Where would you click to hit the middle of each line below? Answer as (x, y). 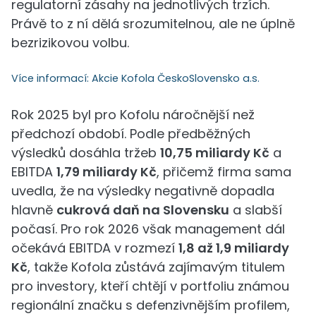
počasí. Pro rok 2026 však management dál (148, 229)
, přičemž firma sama (224, 172)
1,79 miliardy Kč (107, 172)
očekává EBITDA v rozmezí (95, 248)
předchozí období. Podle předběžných (131, 134)
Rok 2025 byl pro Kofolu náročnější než (133, 115)
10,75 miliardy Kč (215, 153)
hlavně (34, 210)
